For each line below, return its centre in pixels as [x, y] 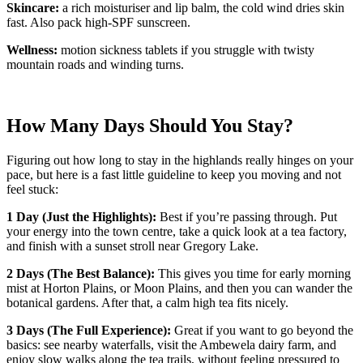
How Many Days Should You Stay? [150, 126]
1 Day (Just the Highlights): [81, 217]
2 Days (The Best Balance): [82, 274]
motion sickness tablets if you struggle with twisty [186, 49]
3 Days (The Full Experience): [89, 331]
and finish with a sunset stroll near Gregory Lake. [132, 246]
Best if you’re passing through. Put [247, 217]
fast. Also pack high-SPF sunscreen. [98, 22]
